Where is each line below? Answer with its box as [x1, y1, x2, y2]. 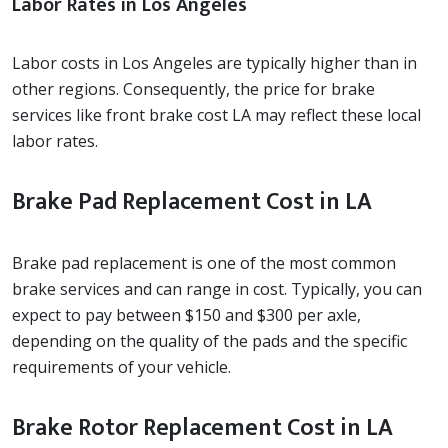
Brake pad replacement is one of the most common [12, 251, 396, 274]
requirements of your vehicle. [12, 355, 231, 378]
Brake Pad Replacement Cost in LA [12, 181, 372, 222]
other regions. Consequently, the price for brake [12, 77, 375, 100]
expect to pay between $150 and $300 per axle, [12, 303, 361, 326]
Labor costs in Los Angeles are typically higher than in [12, 51, 417, 74]
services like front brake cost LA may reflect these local [12, 103, 421, 126]
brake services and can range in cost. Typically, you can [12, 277, 422, 300]
